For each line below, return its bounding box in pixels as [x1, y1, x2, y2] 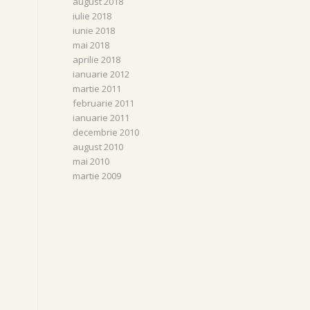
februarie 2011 [73, 97, 135, 109]
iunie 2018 [73, 24, 116, 37]
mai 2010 [73, 155, 110, 167]
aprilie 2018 [73, 53, 121, 66]
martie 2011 [73, 82, 122, 95]
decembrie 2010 [73, 126, 140, 138]
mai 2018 [73, 39, 110, 51]
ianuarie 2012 [73, 68, 130, 80]
